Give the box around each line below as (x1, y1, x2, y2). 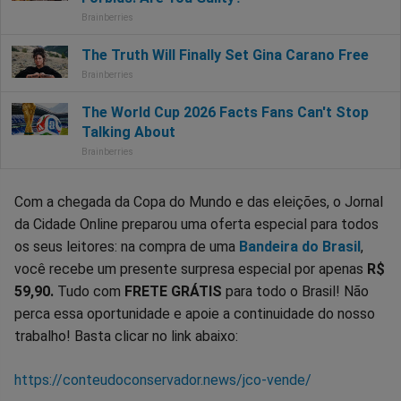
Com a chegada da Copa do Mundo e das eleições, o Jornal (14, 193, 383, 211)
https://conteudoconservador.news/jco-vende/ (14, 371, 311, 389)
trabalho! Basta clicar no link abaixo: (14, 328, 238, 346)
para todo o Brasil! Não (226, 283, 369, 301)
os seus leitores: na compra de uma (14, 238, 239, 256)
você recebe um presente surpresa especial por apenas (14, 260, 367, 278)
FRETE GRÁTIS (124, 283, 226, 301)
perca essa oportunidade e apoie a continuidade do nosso (14, 305, 375, 323)
